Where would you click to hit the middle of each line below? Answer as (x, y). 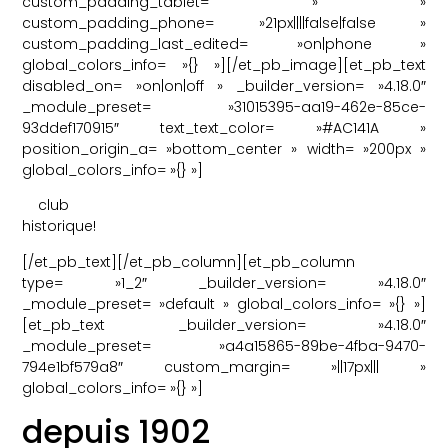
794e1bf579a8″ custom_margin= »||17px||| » (224, 366)
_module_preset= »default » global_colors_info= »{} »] (224, 303)
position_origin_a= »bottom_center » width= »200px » (224, 148)
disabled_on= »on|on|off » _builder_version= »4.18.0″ (224, 85)
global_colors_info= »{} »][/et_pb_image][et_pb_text (224, 64)
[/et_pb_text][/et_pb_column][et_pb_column (189, 261)
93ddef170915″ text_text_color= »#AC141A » (224, 127)
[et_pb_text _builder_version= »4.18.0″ (224, 324)
